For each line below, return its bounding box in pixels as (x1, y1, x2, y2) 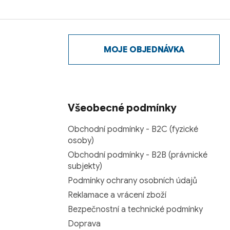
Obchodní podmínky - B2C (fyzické (68, 124, 198, 135)
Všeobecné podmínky (68, 102, 177, 115)
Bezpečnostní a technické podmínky (68, 204, 203, 215)
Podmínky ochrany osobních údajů (68, 176, 197, 186)
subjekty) (68, 161, 102, 172)
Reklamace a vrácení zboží (68, 190, 166, 201)
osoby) (68, 136, 94, 146)
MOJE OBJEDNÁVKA (103, 44, 185, 55)
